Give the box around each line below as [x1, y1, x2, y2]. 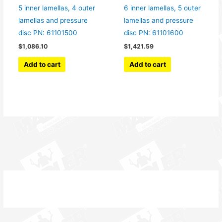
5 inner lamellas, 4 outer [18, 3, 96, 12]
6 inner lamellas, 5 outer [124, 3, 201, 12]
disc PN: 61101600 [124, 28, 184, 37]
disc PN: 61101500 [18, 28, 78, 37]
